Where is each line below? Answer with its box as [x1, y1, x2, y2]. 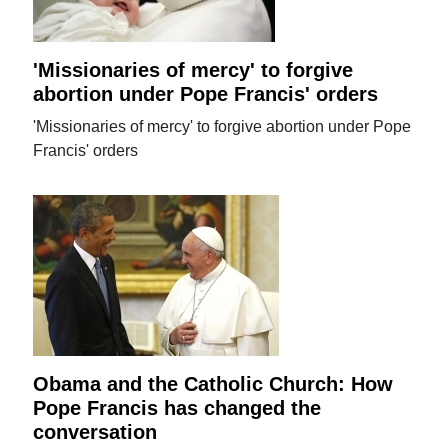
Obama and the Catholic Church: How [33, 372, 394, 395]
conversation [33, 420, 158, 443]
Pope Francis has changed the [33, 396, 322, 419]
